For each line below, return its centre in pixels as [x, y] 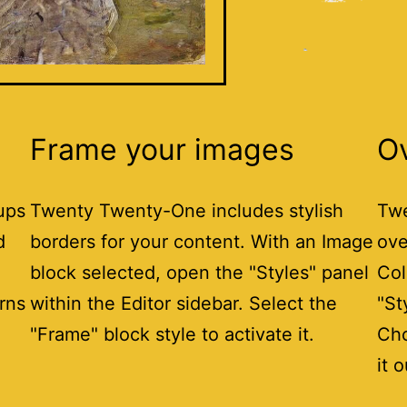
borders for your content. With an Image [202, 241]
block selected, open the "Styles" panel [200, 272]
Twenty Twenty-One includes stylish [187, 210]
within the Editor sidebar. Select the [184, 303]
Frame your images [163, 149]
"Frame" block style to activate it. [173, 334]
